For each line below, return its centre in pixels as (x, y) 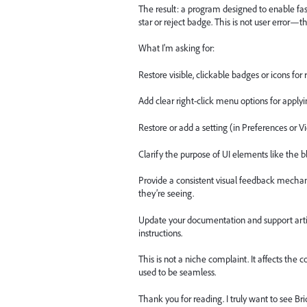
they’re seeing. (166, 194)
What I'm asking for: (176, 48)
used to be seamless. (177, 272)
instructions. (160, 233)
